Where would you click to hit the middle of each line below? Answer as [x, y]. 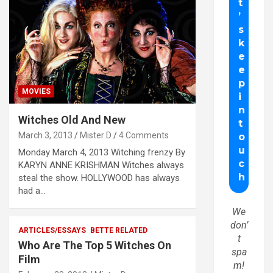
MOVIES [36, 92]
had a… [32, 191]
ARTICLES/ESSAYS [52, 231]
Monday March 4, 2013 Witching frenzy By [102, 153]
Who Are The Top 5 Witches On [95, 246]
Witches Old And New [72, 120]
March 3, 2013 [45, 136]
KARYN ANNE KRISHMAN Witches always [101, 165]
